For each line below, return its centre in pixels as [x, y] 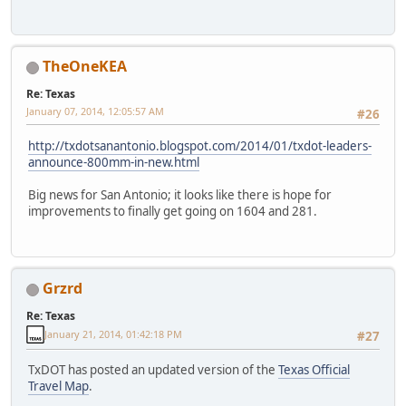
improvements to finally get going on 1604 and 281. [173, 211]
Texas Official [314, 370]
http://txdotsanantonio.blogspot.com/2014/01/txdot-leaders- [200, 145]
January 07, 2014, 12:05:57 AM [95, 111]
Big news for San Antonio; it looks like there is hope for [180, 194]
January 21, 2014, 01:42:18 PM [113, 334]
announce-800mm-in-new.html [114, 162]
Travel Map [58, 387]
